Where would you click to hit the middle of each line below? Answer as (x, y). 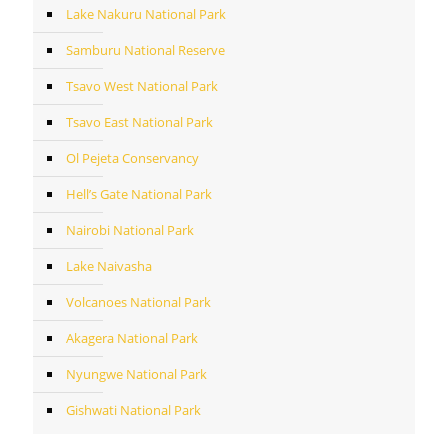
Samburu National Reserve (145, 49)
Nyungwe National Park (136, 373)
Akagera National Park (132, 337)
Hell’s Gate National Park (139, 193)
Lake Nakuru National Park (146, 13)
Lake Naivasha (109, 265)
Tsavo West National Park (142, 85)
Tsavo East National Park (139, 121)
